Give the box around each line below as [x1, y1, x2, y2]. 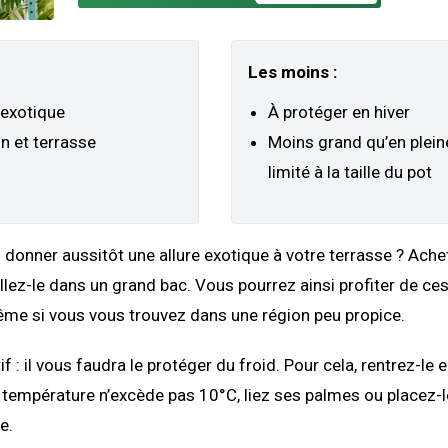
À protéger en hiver [268, 102, 410, 123]
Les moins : [248, 62, 337, 83]
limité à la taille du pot [268, 162, 432, 183]
